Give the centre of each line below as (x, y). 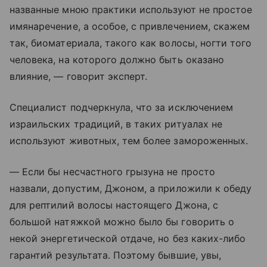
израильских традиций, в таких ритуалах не (116, 124)
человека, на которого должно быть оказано (117, 60)
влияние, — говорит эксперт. (79, 76)
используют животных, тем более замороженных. (129, 141)
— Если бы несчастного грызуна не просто (112, 172)
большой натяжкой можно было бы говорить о (122, 222)
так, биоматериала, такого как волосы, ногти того (131, 43)
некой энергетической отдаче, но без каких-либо (128, 238)
